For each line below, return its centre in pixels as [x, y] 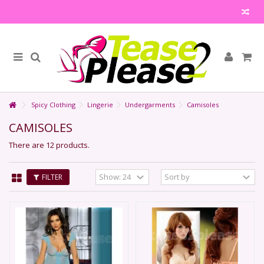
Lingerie [100, 105]
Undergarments [150, 105]
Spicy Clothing [53, 105]
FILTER [52, 177]
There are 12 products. [49, 145]
